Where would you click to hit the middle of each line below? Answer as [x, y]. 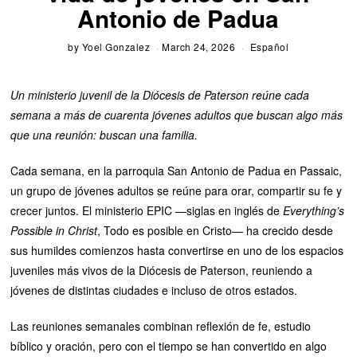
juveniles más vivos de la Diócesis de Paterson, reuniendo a [162, 270]
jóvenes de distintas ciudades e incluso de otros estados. [154, 290]
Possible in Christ [54, 230]
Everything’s [314, 210]
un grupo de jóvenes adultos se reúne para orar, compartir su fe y [177, 190]
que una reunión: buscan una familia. [104, 134]
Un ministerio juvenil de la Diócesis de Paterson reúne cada [160, 94]
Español [269, 46]
